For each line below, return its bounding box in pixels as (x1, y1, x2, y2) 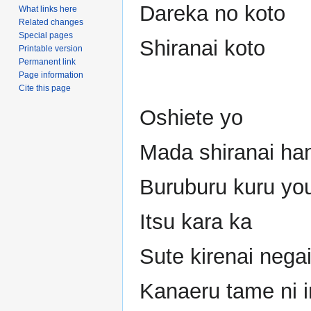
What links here (19, 4, 78, 15)
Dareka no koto (140, 1, 285, 26)
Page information (19, 70, 84, 81)
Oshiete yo (140, 106, 243, 131)
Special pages (19, 31, 74, 41)
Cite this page (19, 83, 72, 94)
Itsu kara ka (140, 210, 252, 235)
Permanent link (19, 57, 76, 67)
